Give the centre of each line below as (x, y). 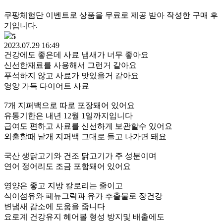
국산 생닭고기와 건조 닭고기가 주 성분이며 (80, 156)
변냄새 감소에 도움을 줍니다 (55, 206)
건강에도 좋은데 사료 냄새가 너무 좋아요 (76, 55)
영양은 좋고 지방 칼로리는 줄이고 (63, 186)
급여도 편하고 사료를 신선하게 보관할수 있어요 (88, 126)
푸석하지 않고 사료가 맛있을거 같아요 (71, 76)
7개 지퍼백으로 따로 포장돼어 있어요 (69, 105)
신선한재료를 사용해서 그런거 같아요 (70, 65)
